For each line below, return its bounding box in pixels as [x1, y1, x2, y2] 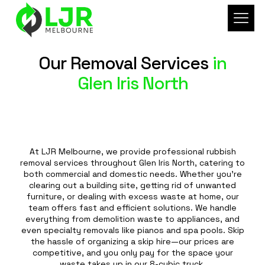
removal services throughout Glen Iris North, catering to [20, 157, 245, 168]
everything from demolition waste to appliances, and [25, 214, 240, 224]
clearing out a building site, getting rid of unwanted [29, 180, 236, 190]
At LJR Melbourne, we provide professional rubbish [29, 146, 236, 157]
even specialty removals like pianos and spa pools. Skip [21, 225, 244, 235]
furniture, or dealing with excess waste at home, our [26, 191, 239, 202]
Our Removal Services [38, 51, 208, 75]
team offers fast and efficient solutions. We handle [28, 202, 237, 213]
